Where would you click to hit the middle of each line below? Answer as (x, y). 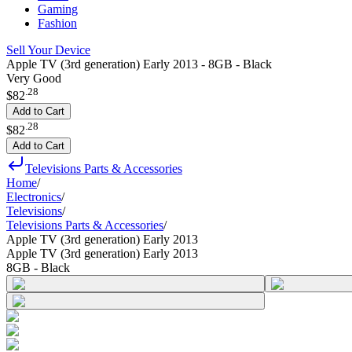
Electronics (34, 196)
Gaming (58, 9)
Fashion (57, 23)
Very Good (34, 78)
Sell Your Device (48, 50)
